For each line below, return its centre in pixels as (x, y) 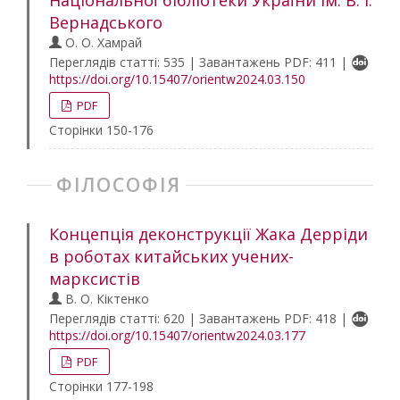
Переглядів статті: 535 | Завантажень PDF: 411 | (200, 62)
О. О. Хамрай (102, 42)
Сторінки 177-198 (101, 386)
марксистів (95, 279)
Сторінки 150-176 (101, 130)
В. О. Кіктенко (105, 299)
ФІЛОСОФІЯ (119, 185)
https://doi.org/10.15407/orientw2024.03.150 (177, 79)
